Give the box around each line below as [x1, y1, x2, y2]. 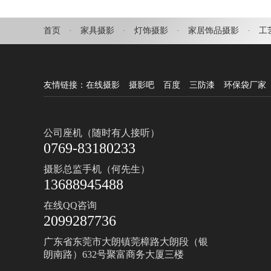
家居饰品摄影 [188, 26, 239, 35]
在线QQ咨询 [44, 200, 97, 211]
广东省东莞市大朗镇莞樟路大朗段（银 [44, 237, 208, 247]
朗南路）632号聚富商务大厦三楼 [44, 249, 184, 260]
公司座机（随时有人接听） [44, 128, 160, 138]
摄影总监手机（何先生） [44, 164, 150, 174]
